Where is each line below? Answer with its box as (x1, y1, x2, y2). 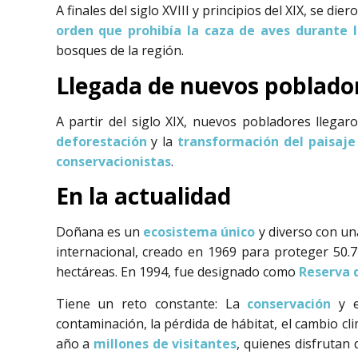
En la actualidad (55, 181, 231, 212)
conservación (239, 294, 332, 312)
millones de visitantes (93, 334, 237, 352)
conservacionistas (55, 152, 171, 170)
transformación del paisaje (177, 132, 356, 150)
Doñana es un (55, 223, 144, 241)
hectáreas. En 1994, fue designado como (55, 263, 299, 281)
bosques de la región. (55, 42, 184, 60)
